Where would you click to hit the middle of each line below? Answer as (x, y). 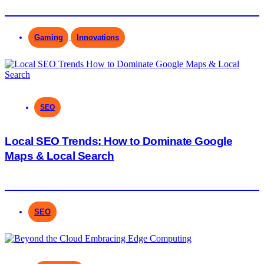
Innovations (98, 37)
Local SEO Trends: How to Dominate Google (118, 141)
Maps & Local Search (60, 156)
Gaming (49, 37)
